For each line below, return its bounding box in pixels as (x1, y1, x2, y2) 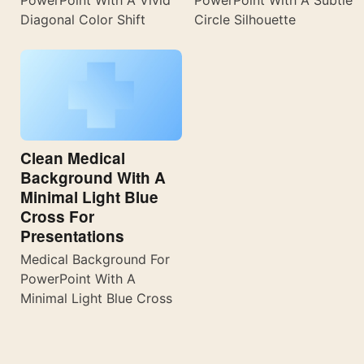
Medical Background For (20, 250, 170, 267)
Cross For (20, 205, 94, 227)
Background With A (20, 166, 166, 188)
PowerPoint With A (20, 270, 136, 287)
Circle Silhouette (194, 11, 296, 28)
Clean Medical (20, 146, 125, 169)
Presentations (20, 224, 124, 247)
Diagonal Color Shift (20, 11, 145, 28)
